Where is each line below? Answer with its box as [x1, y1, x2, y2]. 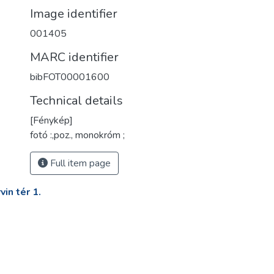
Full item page [48, 157, 111, 170]
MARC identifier [30, 49, 119, 65]
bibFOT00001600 [30, 70, 109, 84]
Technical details [30, 92, 123, 109]
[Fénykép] [30, 114, 73, 127]
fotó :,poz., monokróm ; [30, 128, 125, 142]
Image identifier [30, 6, 117, 22]
